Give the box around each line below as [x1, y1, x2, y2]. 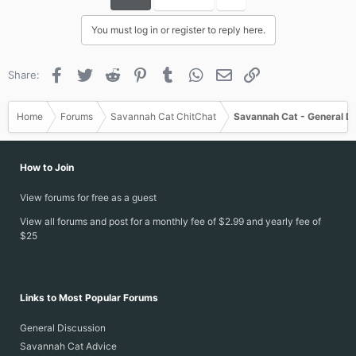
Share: [8, 68, 40, 81]
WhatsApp [205, 67, 257, 79]
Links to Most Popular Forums [20, 292, 158, 304]
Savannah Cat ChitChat [110, 110, 216, 122]
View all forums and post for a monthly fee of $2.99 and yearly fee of [20, 215, 321, 227]
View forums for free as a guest [20, 192, 157, 203]
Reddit [122, 67, 154, 79]
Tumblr [177, 67, 211, 79]
